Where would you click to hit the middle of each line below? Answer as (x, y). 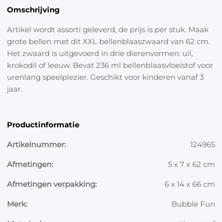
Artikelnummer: (36, 144)
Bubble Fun (193, 204)
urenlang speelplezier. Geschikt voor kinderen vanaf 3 (105, 77)
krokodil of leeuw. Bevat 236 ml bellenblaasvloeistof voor (110, 65)
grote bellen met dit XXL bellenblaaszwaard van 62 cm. (109, 41)
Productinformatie (43, 124)
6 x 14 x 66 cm (190, 184)
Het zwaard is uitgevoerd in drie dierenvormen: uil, (100, 53)
